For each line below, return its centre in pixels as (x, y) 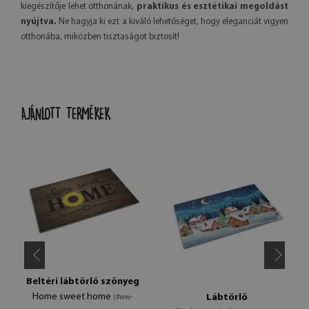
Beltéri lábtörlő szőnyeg (82, 281)
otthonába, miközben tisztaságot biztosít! (100, 37)
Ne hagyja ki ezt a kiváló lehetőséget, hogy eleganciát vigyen (172, 21)
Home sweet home (73, 297)
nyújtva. (39, 21)
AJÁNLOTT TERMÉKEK (66, 113)
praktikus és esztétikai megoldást (211, 6)
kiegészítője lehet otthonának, (78, 6)
